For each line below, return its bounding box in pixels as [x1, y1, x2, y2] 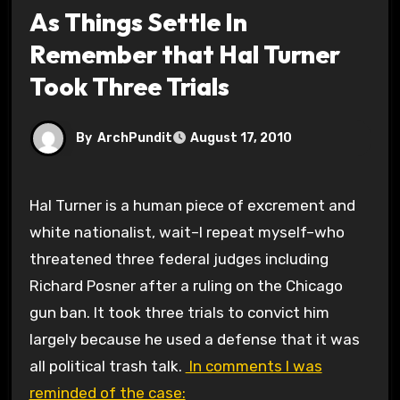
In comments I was [185, 356, 322, 375]
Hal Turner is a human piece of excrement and [29, 196, 39, 214]
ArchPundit [96, 129, 172, 146]
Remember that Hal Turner [29, 37, 340, 70]
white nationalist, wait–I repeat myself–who [29, 222, 345, 241]
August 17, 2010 [189, 130, 292, 146]
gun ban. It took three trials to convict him [29, 303, 329, 321]
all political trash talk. [29, 356, 186, 375]
